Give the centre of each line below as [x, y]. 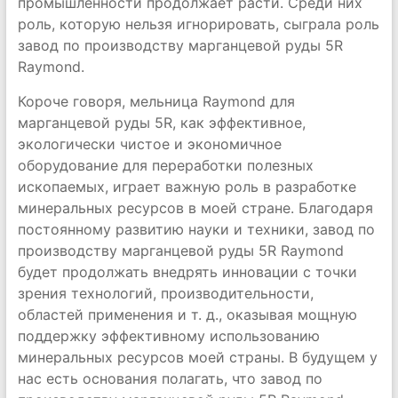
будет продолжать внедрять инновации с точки [187, 272]
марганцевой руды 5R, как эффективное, [161, 123]
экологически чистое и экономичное [149, 144]
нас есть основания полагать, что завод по [170, 378]
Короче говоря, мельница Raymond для [156, 101]
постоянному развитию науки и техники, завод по [196, 229]
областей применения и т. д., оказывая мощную [187, 314]
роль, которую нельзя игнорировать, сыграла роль [198, 24]
